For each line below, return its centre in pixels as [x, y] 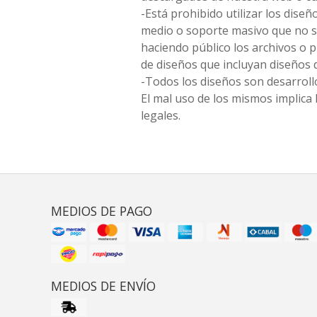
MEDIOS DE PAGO [102, 211]
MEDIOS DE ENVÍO [103, 286]
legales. [161, 115]
